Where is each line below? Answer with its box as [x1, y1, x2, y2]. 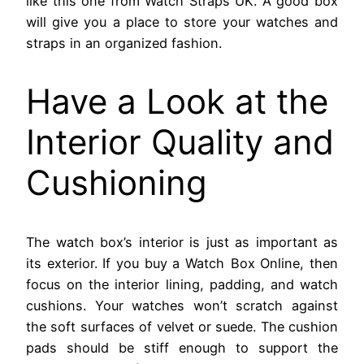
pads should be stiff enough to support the [26, 340, 338, 357]
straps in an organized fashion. [26, 34, 222, 51]
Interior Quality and [26, 121, 334, 163]
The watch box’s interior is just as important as [26, 234, 338, 251]
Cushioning [26, 162, 207, 204]
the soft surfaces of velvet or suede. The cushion [26, 318, 338, 336]
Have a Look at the [26, 80, 328, 123]
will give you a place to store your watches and [26, 13, 338, 30]
